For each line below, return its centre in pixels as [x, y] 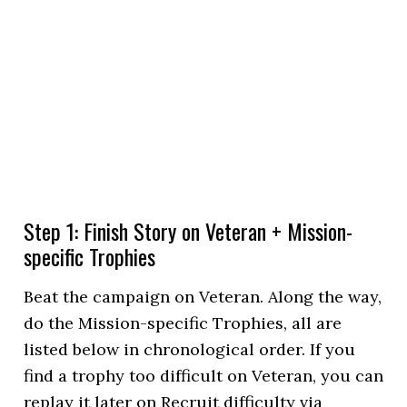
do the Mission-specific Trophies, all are [183, 323]
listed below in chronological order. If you [190, 349]
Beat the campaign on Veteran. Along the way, [203, 297]
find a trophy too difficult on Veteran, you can [204, 376]
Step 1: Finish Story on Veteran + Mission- [189, 231]
